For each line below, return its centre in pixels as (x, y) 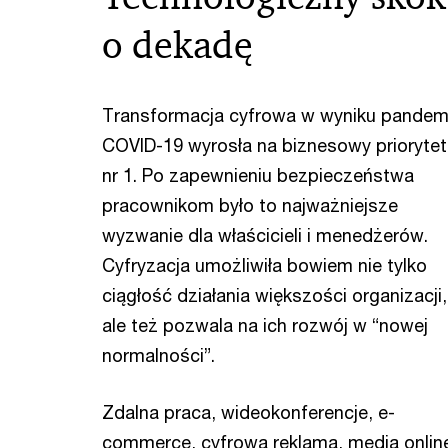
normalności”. (158, 355)
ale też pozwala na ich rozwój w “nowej (265, 325)
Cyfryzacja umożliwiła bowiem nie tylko (264, 265)
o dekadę (182, 45)
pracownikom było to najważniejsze (250, 205)
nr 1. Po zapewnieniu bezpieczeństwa (258, 175)
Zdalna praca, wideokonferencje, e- (248, 412)
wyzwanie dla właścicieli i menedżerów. (265, 235)
